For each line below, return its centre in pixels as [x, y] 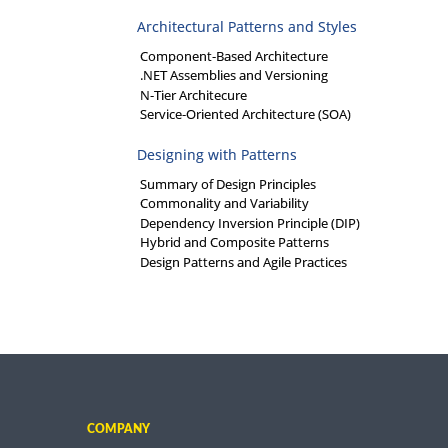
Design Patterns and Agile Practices [243, 261]
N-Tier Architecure [193, 94]
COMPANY [118, 428]
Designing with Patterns [217, 154]
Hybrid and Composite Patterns [234, 242]
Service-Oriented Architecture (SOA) [245, 114]
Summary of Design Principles [228, 183]
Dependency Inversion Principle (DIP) [250, 222]
